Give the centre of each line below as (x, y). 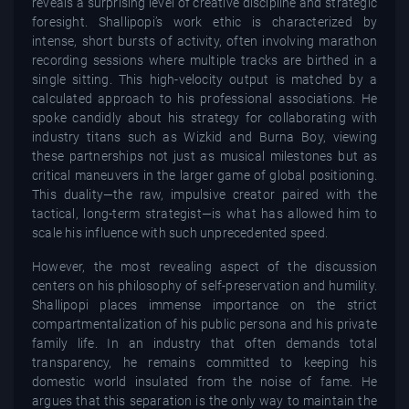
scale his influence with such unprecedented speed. (180, 232)
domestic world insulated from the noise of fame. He (204, 381)
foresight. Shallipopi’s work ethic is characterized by (204, 21)
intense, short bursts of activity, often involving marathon (204, 41)
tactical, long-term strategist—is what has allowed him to (204, 213)
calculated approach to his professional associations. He (204, 98)
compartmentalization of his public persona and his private (204, 324)
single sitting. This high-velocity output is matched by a (204, 79)
